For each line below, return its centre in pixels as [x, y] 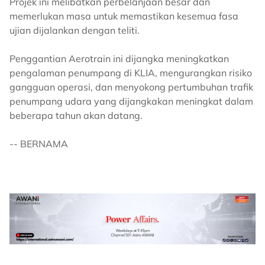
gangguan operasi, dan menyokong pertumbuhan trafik [131, 87]
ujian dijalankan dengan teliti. [75, 30]
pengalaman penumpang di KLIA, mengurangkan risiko [131, 73]
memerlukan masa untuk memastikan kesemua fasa [124, 16]
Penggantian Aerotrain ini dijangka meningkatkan [119, 59]
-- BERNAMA [39, 144]
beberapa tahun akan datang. [76, 116]
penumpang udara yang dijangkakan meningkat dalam [131, 101]
